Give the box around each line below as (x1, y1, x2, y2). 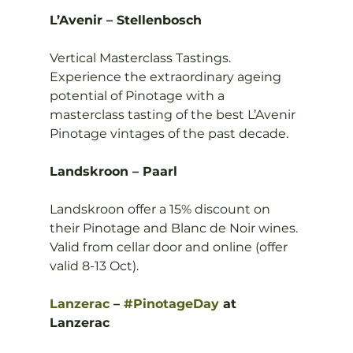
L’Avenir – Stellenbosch (49, 13, 202, 28)
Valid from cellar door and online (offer (49, 240, 291, 255)
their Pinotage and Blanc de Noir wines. (49, 221, 301, 236)
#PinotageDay (123, 296, 219, 311)
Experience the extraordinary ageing (49, 69, 284, 84)
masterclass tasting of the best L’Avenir (49, 107, 299, 122)
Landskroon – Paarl (49, 164, 177, 179)
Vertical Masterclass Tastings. (49, 50, 234, 65)
